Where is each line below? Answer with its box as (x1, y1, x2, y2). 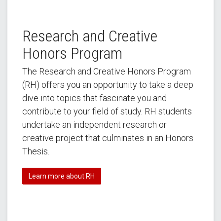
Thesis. (22, 146, 49, 156)
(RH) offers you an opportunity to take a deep (22, 79, 193, 90)
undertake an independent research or (22, 119, 167, 130)
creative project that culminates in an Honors (22, 132, 193, 143)
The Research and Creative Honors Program (22, 66, 191, 76)
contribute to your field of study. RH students (22, 106, 192, 116)
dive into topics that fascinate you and (22, 92, 167, 103)
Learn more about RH (29, 172, 95, 180)
